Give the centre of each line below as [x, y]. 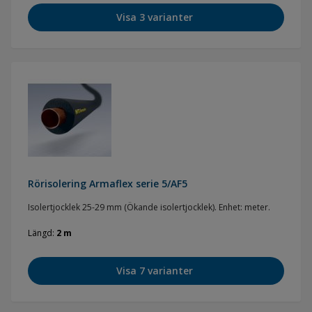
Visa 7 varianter [155, 271]
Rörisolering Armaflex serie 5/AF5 [108, 184]
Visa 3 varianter [155, 17]
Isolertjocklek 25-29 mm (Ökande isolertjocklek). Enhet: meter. [149, 207]
